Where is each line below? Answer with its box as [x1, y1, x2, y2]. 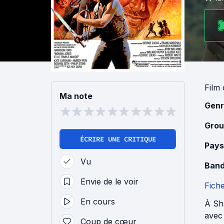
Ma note [59, 91, 92, 101]
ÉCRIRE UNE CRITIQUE [79, 134, 156, 143]
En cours [80, 196, 115, 206]
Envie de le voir [80, 176, 138, 186]
